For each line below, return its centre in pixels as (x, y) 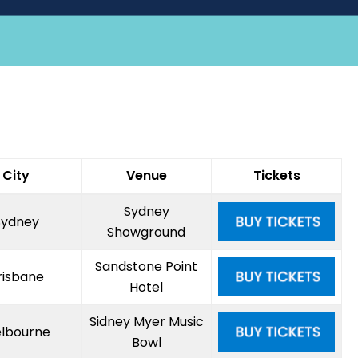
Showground (146, 233)
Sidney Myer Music (146, 322)
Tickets (276, 176)
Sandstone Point (146, 267)
